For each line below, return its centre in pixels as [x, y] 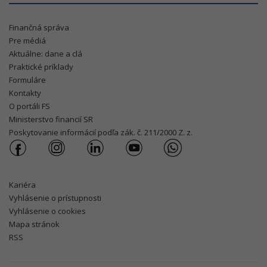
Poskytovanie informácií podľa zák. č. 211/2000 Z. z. [101, 132]
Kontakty [25, 93]
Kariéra [22, 185]
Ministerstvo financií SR [51, 119]
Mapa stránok [34, 224]
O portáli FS [30, 106]
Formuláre [27, 80]
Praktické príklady [41, 67]
